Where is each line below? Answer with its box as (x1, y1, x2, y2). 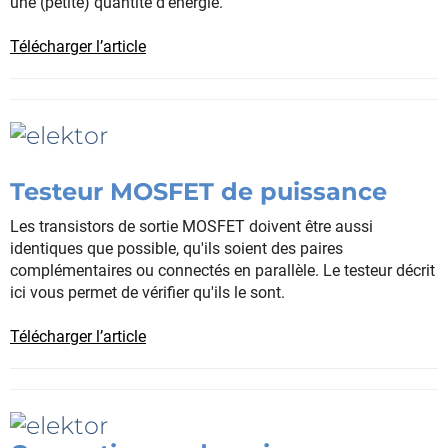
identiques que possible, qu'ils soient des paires (10, 238, 343, 258)
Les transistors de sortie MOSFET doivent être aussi (10, 216, 373, 236)
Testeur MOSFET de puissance (10, 176, 387, 206)
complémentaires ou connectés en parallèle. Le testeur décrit (10, 260, 435, 280)
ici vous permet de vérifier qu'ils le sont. (10, 282, 285, 302)
